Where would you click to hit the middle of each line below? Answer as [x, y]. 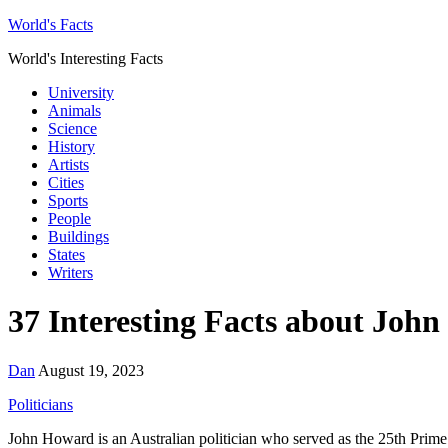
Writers [70, 272]
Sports [68, 200]
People [69, 218]
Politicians [40, 404]
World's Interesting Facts [85, 58]
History [71, 146]
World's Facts [50, 24]
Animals [74, 110]
